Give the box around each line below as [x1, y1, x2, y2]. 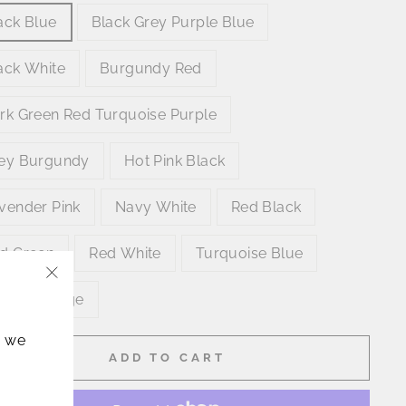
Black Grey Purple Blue [91, 14, 255, 32]
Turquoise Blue [195, 245, 304, 263]
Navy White [114, 198, 197, 217]
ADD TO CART [108, 351, 226, 365]
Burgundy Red [100, 60, 202, 78]
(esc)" [52, 311, 90, 328]
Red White [89, 245, 161, 263]
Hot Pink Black [123, 152, 226, 170]
